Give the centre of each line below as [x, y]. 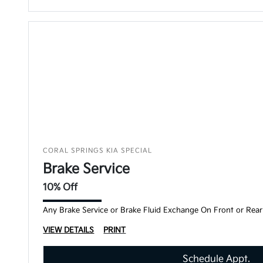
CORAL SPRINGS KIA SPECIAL [98, 151]
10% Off [60, 188]
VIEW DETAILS [69, 230]
